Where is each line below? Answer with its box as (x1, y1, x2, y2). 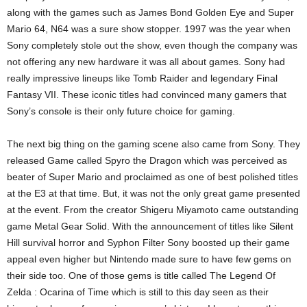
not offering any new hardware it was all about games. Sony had (7, 56, 285, 67)
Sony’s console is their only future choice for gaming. (7, 105, 235, 116)
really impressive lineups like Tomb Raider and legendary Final (7, 72, 278, 84)
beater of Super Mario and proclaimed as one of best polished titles (7, 171, 298, 182)
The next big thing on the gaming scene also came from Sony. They (7, 138, 300, 149)
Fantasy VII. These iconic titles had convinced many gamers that (7, 88, 286, 100)
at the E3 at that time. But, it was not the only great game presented (7, 187, 300, 199)
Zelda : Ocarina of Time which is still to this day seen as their (7, 286, 269, 297)
